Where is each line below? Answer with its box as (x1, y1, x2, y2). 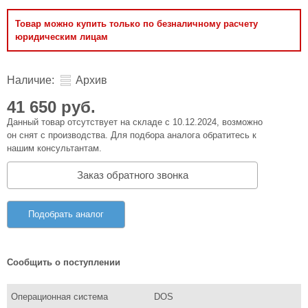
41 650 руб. (7, 98, 96, 116)
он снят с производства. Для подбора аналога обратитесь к (7, 130, 256, 140)
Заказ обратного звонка (76, 168, 188, 181)
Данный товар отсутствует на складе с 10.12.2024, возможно (7, 117, 263, 127)
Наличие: (7, 74, 54, 86)
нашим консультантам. (7, 143, 102, 153)
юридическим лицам (15, 32, 108, 42)
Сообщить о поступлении (7, 256, 120, 267)
